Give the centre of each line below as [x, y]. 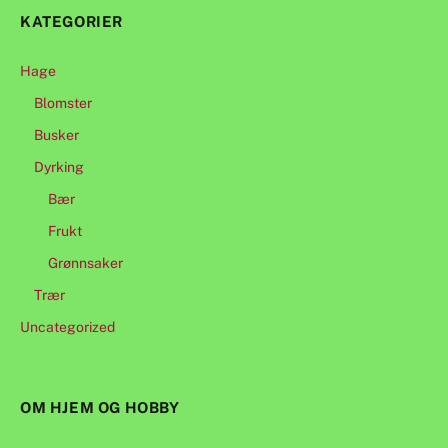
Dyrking [59, 167]
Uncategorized [67, 327]
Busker [56, 135]
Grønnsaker [85, 263]
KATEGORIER [71, 22]
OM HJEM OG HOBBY [100, 408]
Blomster [63, 103]
